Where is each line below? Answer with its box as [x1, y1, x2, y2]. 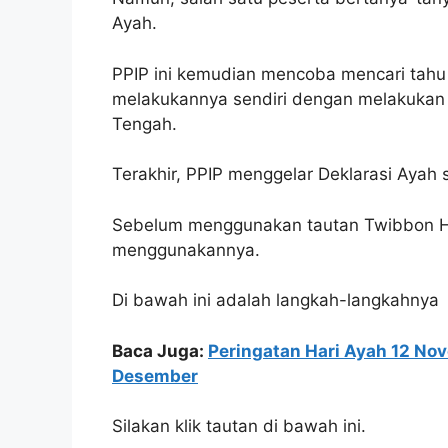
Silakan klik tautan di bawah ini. [112, 416, 366, 436]
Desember [112, 365, 198, 386]
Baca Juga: [112, 340, 208, 361]
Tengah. [112, 113, 177, 134]
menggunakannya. [112, 239, 260, 260]
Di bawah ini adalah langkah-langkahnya [112, 290, 439, 310]
